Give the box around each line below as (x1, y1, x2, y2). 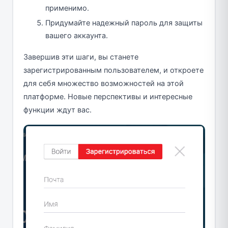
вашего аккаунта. (45, 31, 108, 41)
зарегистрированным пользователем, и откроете (23, 66, 204, 75)
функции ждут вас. (23, 105, 92, 115)
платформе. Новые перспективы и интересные (23, 92, 192, 102)
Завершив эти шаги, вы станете (23, 52, 138, 62)
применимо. (45, 4, 89, 13)
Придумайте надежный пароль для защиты (45, 18, 203, 28)
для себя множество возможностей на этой (23, 79, 184, 89)
